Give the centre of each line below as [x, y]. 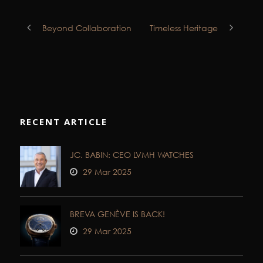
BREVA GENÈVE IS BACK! [117, 214]
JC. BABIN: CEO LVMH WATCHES [132, 155]
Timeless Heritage [184, 28]
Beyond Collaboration [87, 28]
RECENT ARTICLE [64, 122]
